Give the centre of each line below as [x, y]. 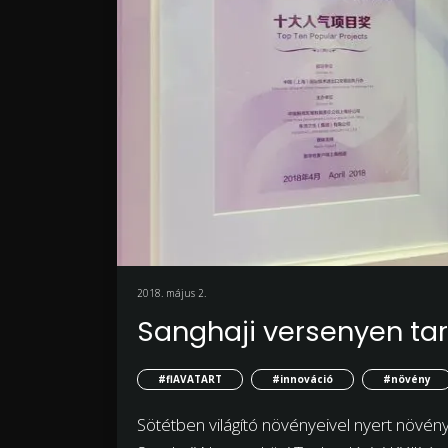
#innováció [302, 378]
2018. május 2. [171, 293]
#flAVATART [190, 378]
